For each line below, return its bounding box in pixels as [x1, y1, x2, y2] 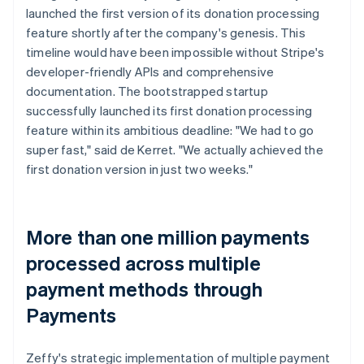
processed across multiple [26, 249, 262, 275]
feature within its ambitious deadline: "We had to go [26, 121, 314, 138]
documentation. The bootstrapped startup [26, 82, 268, 99]
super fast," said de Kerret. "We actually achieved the [26, 141, 323, 158]
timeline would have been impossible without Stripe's [26, 43, 325, 60]
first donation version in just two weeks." [26, 160, 253, 177]
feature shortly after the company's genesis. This [26, 24, 305, 41]
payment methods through [26, 275, 263, 301]
